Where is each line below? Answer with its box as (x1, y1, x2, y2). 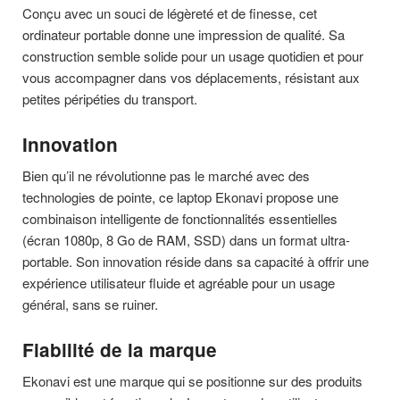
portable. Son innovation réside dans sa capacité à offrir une (22, 252, 369, 271)
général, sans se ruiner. (22, 295, 158, 314)
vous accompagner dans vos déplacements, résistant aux (22, 67, 360, 87)
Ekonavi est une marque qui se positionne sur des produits (22, 371, 362, 391)
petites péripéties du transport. (22, 88, 197, 108)
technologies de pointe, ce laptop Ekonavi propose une (22, 187, 338, 207)
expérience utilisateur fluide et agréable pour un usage (22, 273, 335, 293)
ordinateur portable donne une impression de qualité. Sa (22, 24, 345, 44)
